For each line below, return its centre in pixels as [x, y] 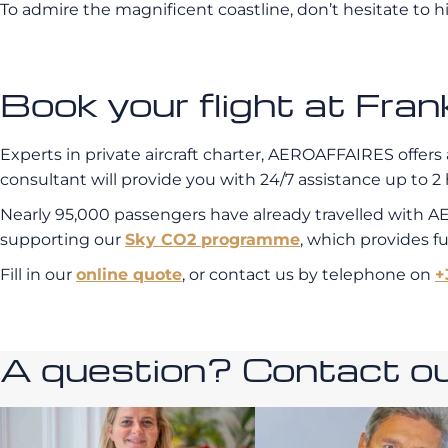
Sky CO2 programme [212, 239]
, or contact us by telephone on [308, 274]
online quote [129, 274]
